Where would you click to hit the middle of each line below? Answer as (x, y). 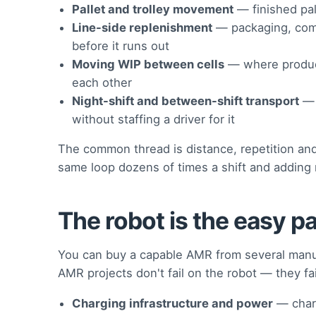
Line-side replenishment (142, 27)
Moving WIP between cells (148, 64)
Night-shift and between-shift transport (186, 101)
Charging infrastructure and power (172, 303)
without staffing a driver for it (153, 119)
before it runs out (121, 45)
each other (102, 82)
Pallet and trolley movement (153, 9)
